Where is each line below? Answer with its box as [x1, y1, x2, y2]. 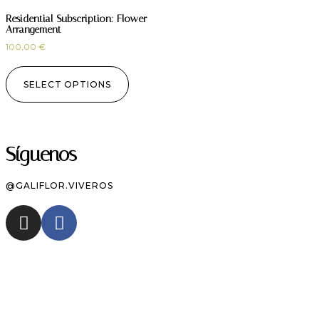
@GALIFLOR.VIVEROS [6, 180, 113, 192]
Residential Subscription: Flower [6, 13, 147, 26]
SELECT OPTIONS [23, 79, 111, 90]
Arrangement [6, 23, 61, 36]
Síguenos [6, 142, 77, 167]
